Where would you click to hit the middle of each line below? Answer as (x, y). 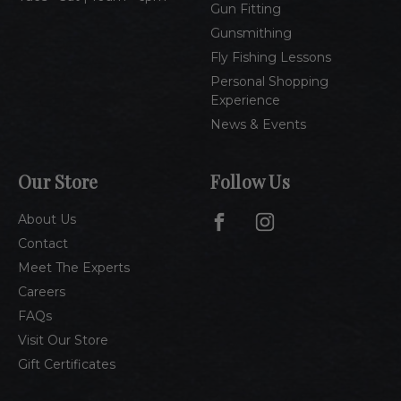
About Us (47, 220)
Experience (245, 101)
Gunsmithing (251, 34)
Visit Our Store (63, 341)
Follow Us (250, 182)
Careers (42, 292)
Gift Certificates (67, 365)
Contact (43, 244)
